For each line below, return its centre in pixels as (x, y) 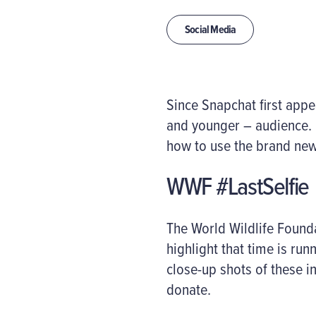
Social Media (211, 29)
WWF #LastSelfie (238, 186)
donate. (189, 288)
